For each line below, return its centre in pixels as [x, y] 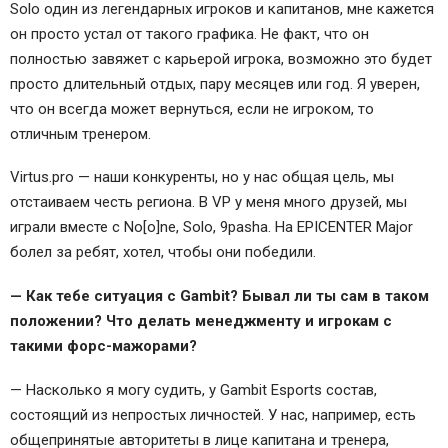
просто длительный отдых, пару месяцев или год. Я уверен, [215, 83]
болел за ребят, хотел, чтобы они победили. [163, 252]
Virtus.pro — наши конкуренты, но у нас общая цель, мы [202, 177]
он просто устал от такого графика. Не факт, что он [189, 33]
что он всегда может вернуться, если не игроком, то [192, 108]
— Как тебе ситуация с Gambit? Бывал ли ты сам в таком [219, 296]
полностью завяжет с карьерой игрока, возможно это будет [221, 58]
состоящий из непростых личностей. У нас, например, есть [213, 414]
